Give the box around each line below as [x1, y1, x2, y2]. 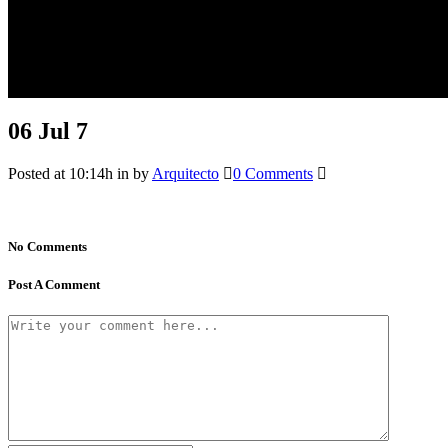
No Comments [8, 238, 87, 254]
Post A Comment [8, 277, 100, 293]
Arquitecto [152, 164, 219, 182]
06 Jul [8, 117, 70, 144]
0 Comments [233, 164, 313, 182]
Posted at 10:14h [8, 164, 113, 182]
